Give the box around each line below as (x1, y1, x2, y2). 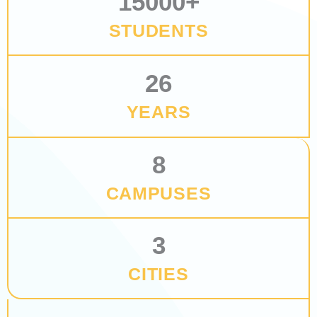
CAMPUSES (105, 183, 212, 204)
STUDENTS (108, 21, 209, 41)
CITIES (128, 264, 189, 284)
